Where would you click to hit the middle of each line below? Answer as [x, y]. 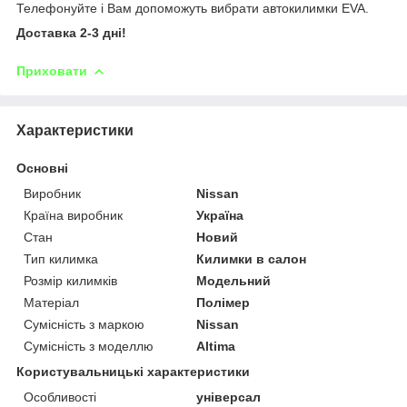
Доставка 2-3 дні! [71, 32]
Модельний [234, 280]
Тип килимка [61, 258]
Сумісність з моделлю [89, 346]
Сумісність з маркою [84, 324]
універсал [229, 397]
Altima [216, 346]
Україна [220, 215]
